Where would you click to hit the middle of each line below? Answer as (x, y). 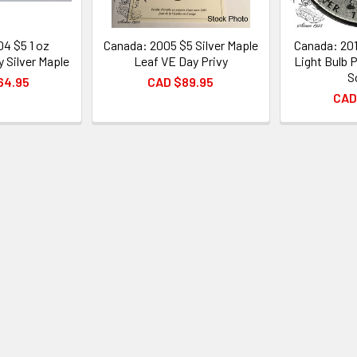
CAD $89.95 (181, 81)
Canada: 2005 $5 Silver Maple (180, 45)
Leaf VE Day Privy (180, 61)
